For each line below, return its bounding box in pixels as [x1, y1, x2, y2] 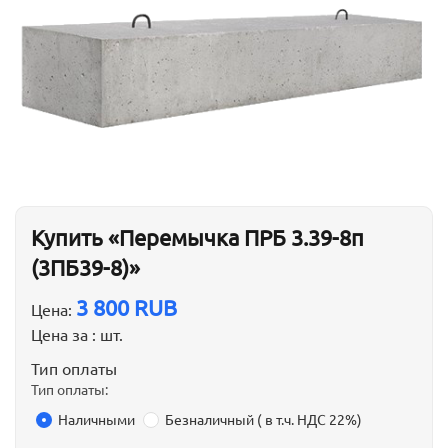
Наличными [58, 410, 135, 429]
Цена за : [31, 324, 100, 345]
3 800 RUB [76, 294, 177, 321]
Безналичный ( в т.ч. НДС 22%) [165, 410, 362, 429]
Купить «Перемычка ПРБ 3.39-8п [31, 224, 364, 251]
